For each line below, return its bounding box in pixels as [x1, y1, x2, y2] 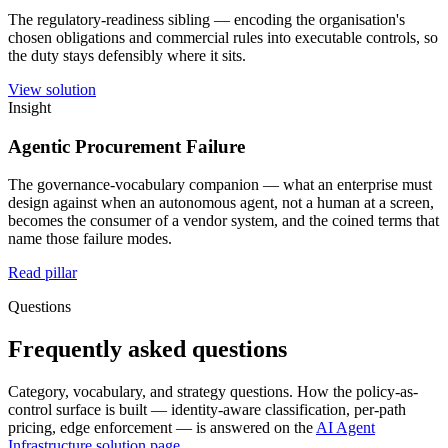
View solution [8, 80, 96, 98]
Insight [8, 98, 51, 116]
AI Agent [316, 419, 375, 437]
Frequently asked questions [8, 336, 287, 363]
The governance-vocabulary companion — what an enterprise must [8, 176, 432, 194]
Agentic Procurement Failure [8, 135, 245, 157]
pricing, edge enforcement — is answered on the [8, 419, 316, 437]
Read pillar [8, 264, 77, 282]
